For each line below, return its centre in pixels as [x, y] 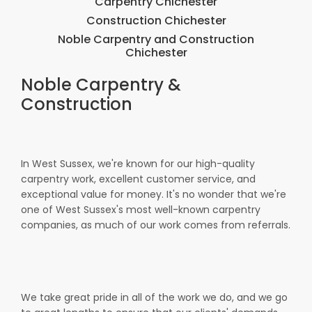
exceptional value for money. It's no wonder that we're [154, 194]
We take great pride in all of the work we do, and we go [154, 297]
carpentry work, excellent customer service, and [138, 179]
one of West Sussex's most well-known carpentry [141, 210]
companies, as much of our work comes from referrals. [156, 225]
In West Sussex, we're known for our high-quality [138, 164]
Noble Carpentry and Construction [156, 39]
